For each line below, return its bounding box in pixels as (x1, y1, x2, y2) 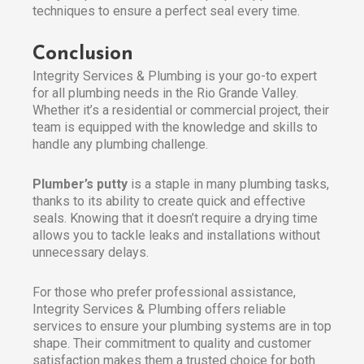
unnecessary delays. (32, 245, 149, 261)
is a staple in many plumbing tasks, (128, 176, 329, 193)
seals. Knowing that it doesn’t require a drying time (32, 210, 318, 227)
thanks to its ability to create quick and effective (32, 193, 305, 210)
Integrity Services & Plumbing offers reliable (32, 301, 286, 318)
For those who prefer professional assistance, (32, 284, 296, 301)
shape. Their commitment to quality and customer (32, 336, 311, 352)
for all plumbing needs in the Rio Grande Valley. (32, 85, 298, 102)
